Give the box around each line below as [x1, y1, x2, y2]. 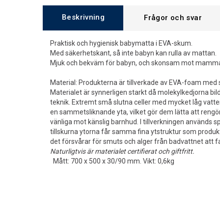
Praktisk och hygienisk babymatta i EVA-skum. [50, 39, 192, 47]
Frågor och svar [144, 13, 202, 22]
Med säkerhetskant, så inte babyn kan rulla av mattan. [50, 49, 217, 57]
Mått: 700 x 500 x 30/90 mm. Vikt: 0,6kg [50, 157, 176, 165]
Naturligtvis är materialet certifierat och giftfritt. [50, 147, 194, 155]
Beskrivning [62, 13, 105, 22]
